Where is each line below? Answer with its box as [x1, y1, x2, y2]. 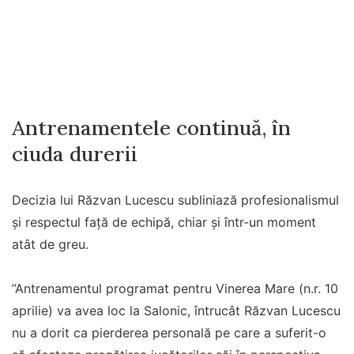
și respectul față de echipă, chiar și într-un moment [12, 214, 316, 231]
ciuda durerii [12, 141, 137, 168]
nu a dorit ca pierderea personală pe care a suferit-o [12, 325, 326, 341]
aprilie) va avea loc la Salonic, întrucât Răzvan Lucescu [12, 303, 341, 319]
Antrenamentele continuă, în [12, 115, 291, 141]
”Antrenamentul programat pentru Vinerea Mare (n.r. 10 [12, 281, 338, 297]
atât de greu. [12, 236, 88, 253]
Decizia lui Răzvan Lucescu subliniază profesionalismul [12, 192, 339, 209]
